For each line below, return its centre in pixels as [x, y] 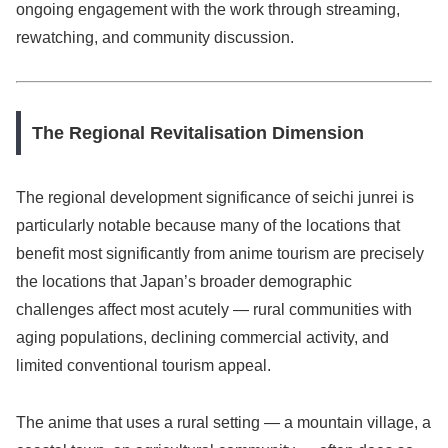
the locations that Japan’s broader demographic [184, 282]
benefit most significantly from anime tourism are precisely [220, 254]
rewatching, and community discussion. [155, 37]
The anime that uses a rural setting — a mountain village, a [223, 422]
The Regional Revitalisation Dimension [197, 133]
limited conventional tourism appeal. [143, 366]
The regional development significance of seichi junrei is [215, 198]
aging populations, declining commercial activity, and [202, 338]
